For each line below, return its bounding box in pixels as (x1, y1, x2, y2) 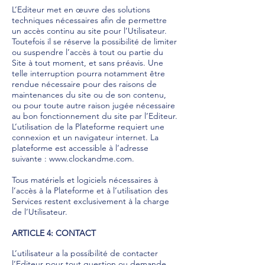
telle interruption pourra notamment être (12, 68, 165, 79)
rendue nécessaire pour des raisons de (12, 79, 157, 89)
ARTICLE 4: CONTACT (12, 228, 96, 238)
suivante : (12, 153, 49, 164)
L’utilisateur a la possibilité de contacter (12, 248, 158, 258)
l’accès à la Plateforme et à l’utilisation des (12, 185, 168, 196)
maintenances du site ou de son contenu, (12, 89, 166, 100)
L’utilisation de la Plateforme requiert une (12, 121, 164, 132)
